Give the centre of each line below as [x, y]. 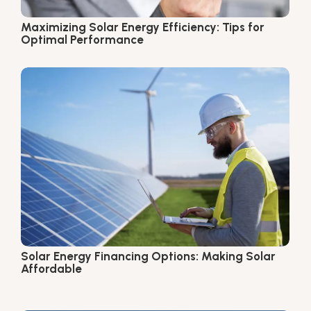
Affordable [51, 268]
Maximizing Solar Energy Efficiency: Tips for [143, 27]
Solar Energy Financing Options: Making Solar [148, 256]
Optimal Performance [82, 39]
